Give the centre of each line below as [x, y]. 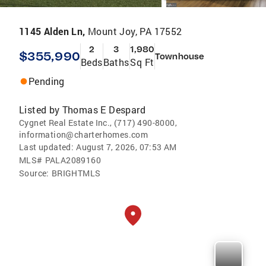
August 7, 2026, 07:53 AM [126, 147]
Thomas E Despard [104, 110]
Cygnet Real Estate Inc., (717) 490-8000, [98, 123]
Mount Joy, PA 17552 [135, 31]
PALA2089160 [73, 160]
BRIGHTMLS [76, 173]
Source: [34, 173]
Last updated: [47, 147]
